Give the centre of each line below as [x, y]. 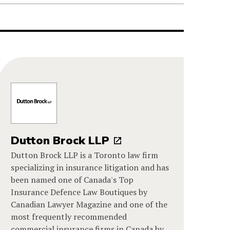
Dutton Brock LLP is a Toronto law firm [85, 155]
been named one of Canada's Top [72, 179]
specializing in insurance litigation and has [90, 167]
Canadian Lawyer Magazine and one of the [89, 204]
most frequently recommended [69, 216]
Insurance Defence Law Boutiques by [79, 192]
